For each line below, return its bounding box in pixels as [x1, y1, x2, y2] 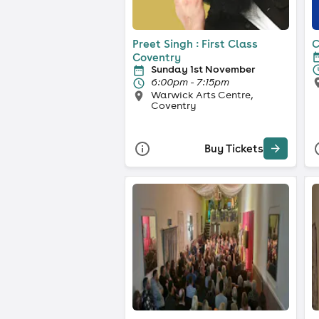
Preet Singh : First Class [132, 36, 258, 51]
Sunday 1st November [151, 62, 255, 75]
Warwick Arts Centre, [151, 88, 253, 101]
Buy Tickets [204, 142, 263, 156]
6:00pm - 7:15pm [151, 75, 229, 88]
